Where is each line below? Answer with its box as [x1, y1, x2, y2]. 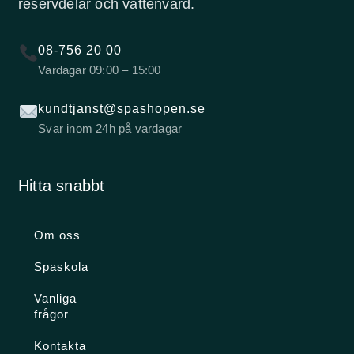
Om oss [34, 228, 81, 243]
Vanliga [34, 292, 77, 306]
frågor [34, 307, 70, 322]
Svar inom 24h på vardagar [38, 122, 183, 136]
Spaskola [34, 260, 89, 274]
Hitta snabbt [18, 177, 105, 195]
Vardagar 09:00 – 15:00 [38, 63, 161, 77]
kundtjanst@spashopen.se [38, 102, 206, 116]
